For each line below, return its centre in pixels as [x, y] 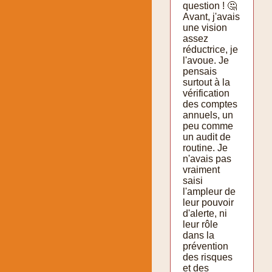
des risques [208, 257]
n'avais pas [207, 158]
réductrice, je [210, 49]
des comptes [210, 104]
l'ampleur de [209, 191]
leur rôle [200, 224]
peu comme [208, 126]
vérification [206, 93]
